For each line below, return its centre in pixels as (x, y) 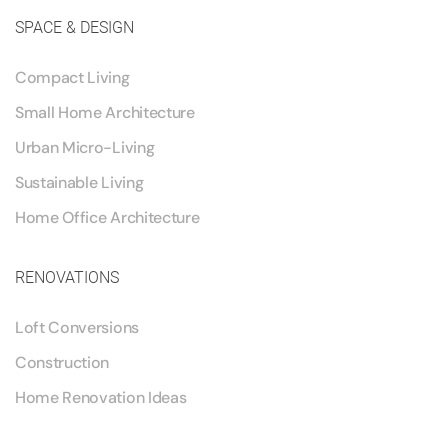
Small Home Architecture (105, 112)
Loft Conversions (77, 327)
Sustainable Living (79, 182)
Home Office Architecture (107, 217)
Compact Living (72, 77)
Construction (62, 362)
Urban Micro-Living (85, 147)
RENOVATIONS (67, 277)
